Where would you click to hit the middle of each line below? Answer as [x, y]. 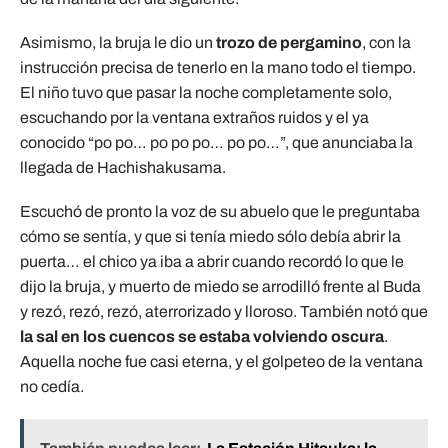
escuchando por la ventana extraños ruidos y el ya [194, 118]
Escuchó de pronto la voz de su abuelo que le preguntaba [220, 212]
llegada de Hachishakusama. [123, 168]
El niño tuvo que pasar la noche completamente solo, [206, 93]
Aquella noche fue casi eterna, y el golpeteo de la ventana [221, 362]
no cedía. [52, 387]
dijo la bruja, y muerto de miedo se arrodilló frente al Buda [220, 287]
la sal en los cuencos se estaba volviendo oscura [202, 337]
